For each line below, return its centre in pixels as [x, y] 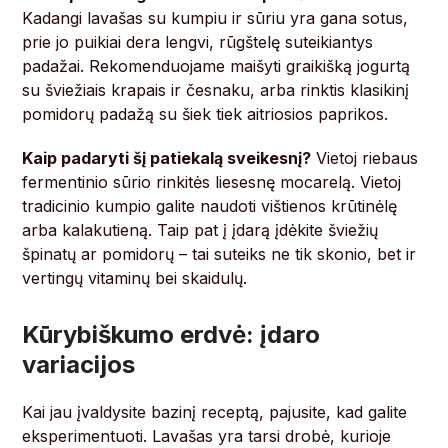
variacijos [79, 365]
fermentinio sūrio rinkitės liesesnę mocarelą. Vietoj [212, 182]
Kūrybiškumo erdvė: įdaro [171, 335]
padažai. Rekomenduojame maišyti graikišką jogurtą [216, 66]
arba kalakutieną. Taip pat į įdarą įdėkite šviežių [200, 230]
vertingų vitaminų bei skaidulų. [135, 278]
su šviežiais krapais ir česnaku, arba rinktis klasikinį [216, 90]
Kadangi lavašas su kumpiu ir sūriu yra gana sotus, [215, 18]
